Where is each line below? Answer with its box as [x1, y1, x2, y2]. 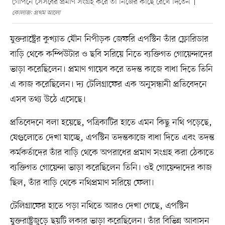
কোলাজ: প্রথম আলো [12, 8, 60, 17]
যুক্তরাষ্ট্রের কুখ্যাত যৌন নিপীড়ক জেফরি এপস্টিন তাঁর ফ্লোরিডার [10, 33, 208, 45]
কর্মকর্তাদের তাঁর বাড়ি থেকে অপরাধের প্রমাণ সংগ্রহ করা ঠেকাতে [10, 146, 214, 159]
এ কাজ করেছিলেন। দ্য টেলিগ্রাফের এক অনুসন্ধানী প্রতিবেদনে [10, 78, 207, 90]
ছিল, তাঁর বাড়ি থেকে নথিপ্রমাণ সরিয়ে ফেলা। [10, 176, 154, 189]
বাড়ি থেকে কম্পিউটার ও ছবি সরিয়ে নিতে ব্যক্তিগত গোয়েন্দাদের [10, 48, 212, 60]
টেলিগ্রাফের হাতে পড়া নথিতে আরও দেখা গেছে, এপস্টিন [10, 199, 189, 212]
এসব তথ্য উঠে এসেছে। [10, 93, 86, 105]
